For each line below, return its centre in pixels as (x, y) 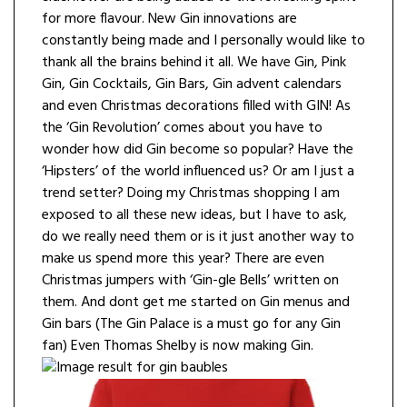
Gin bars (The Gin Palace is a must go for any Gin (191, 325)
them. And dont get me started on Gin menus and (196, 303)
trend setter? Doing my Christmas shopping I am (191, 194)
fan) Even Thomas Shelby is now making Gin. (178, 347)
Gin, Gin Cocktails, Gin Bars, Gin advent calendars (192, 85)
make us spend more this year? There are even (183, 259)
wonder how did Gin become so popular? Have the (198, 150)
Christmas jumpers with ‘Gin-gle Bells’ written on (190, 281)
